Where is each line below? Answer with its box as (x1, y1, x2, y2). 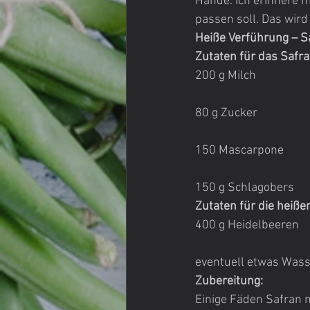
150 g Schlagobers (195, 181, 294, 195)
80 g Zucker (195, 106, 257, 120)
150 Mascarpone (195, 143, 284, 158)
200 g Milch (195, 69, 256, 83)
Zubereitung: (195, 274, 263, 289)
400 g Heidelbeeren (195, 218, 299, 232)
